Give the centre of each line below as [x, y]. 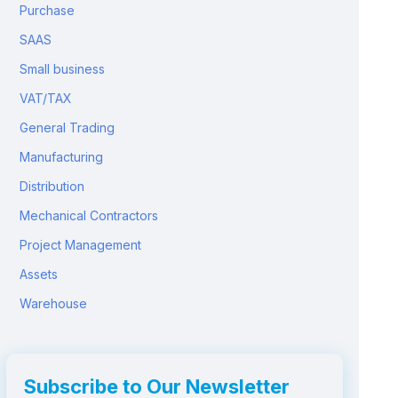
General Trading [68, 127]
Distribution [52, 186]
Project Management [81, 245]
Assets [39, 274]
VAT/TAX [46, 98]
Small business [63, 69]
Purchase [48, 10]
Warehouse [54, 303]
